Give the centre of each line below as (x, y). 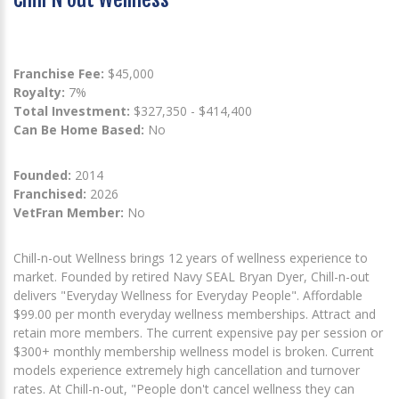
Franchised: (50, 194)
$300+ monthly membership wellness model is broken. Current (194, 352)
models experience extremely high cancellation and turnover (187, 370)
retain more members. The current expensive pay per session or (198, 333)
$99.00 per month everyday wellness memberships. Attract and (195, 314)
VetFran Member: (69, 213)
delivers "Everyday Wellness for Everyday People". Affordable (188, 296)
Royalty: (39, 93)
